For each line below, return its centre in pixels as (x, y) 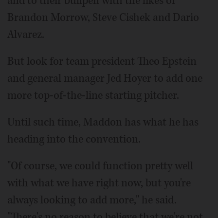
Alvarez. (26, 35)
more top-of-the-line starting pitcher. (93, 95)
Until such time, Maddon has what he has (103, 122)
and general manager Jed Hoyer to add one (105, 78)
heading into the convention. (74, 139)
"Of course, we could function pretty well (100, 166)
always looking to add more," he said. (92, 200)
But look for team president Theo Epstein (102, 61)
